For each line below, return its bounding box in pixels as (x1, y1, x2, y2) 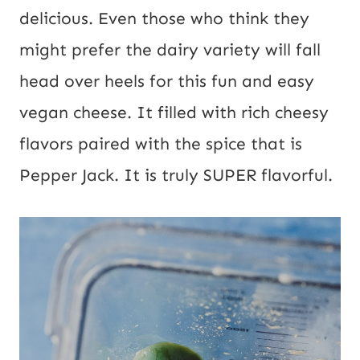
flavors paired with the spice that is (19, 133, 302, 154)
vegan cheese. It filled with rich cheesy (19, 101, 329, 123)
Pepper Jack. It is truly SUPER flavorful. (19, 164, 333, 186)
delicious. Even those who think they (19, 7, 309, 29)
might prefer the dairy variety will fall (19, 39, 321, 60)
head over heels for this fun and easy (19, 70, 314, 92)
